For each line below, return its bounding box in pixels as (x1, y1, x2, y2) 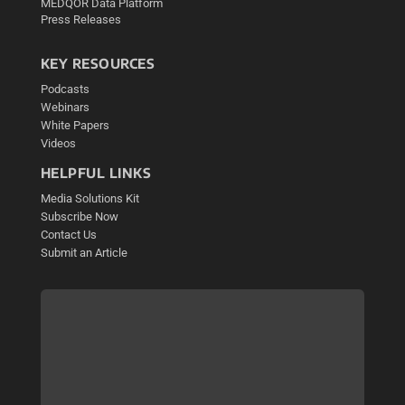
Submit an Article (40, 246, 127, 260)
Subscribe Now (40, 210, 118, 224)
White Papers (40, 118, 109, 133)
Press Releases (40, 13, 121, 27)
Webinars (40, 100, 89, 115)
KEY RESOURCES (40, 55, 155, 72)
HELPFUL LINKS (40, 165, 152, 182)
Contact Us (40, 228, 97, 242)
